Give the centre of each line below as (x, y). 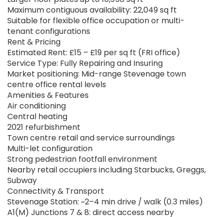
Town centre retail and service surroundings (91, 138)
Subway (22, 181)
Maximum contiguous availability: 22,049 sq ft (92, 10)
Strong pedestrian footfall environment (82, 159)
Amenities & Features (48, 95)
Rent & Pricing (34, 42)
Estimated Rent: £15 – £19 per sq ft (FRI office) (94, 53)
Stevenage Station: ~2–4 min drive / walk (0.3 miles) (105, 202)
